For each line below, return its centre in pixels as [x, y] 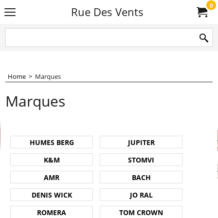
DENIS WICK [52, 195]
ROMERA [52, 212]
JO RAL [141, 195]
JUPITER [141, 142]
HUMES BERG [52, 142]
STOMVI [141, 160]
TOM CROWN [141, 212]
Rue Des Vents [107, 12]
